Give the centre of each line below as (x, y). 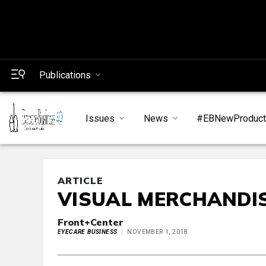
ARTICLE (80, 181)
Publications (65, 75)
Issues (100, 118)
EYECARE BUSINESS (88, 232)
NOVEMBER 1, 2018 (157, 232)
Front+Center (90, 222)
